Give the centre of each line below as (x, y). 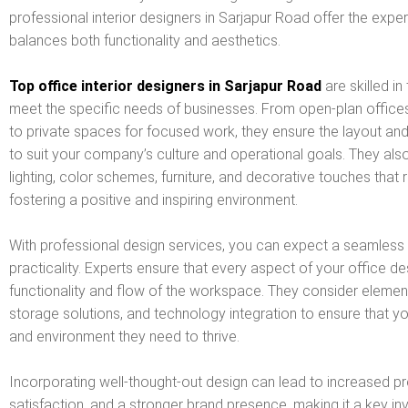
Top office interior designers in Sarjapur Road (165, 86)
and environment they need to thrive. (124, 336)
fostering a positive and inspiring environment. (153, 199)
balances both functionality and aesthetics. (145, 40)
